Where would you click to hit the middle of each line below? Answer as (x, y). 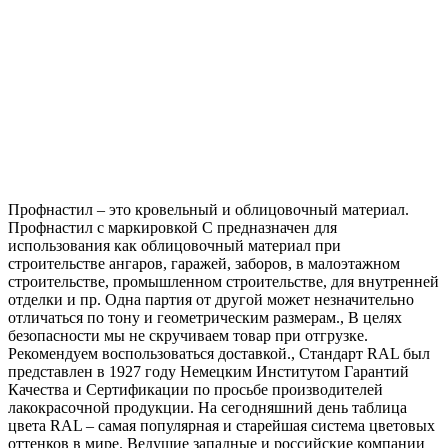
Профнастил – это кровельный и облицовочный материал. (208, 209)
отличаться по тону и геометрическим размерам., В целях (205, 317)
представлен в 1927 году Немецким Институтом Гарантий (208, 371)
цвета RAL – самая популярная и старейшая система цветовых (221, 425)
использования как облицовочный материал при (174, 245)
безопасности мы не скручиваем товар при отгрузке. (188, 335)
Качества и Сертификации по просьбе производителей (195, 389)
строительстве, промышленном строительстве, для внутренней (223, 281)
